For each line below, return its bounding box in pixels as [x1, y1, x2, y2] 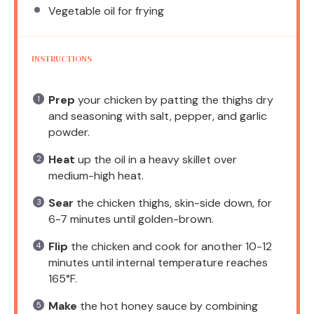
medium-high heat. [48, 168, 144, 183]
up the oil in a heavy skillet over [75, 151, 237, 167]
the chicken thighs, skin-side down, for [74, 195, 272, 210]
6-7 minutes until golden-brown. [48, 211, 214, 226]
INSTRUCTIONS [32, 53, 92, 64]
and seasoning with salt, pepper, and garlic [48, 108, 267, 123]
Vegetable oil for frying [48, 3, 164, 18]
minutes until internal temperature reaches [48, 254, 268, 270]
